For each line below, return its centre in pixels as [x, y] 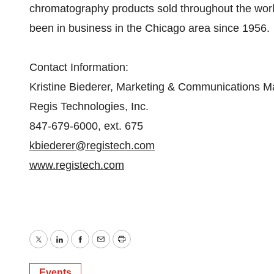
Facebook [103, 248]
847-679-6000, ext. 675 [86, 126]
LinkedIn [79, 248]
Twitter [54, 248]
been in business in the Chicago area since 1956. [150, 28]
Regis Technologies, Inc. [89, 106]
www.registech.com [77, 165]
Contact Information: [79, 67]
